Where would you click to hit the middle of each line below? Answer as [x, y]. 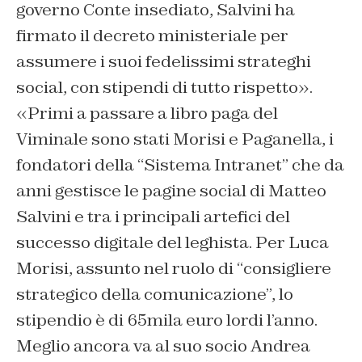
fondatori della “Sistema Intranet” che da [180, 165]
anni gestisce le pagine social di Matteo [171, 191]
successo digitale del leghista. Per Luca [173, 243]
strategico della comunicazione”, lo [155, 295]
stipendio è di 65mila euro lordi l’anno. [167, 320]
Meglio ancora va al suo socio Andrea [163, 346]
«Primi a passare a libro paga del [147, 114]
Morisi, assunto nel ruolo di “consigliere [174, 269]
